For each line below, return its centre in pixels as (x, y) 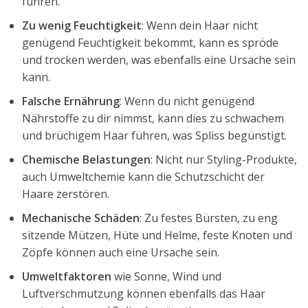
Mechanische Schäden (81, 218)
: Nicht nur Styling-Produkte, (224, 159)
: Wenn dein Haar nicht (200, 25)
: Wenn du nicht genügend (187, 101)
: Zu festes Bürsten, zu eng (209, 218)
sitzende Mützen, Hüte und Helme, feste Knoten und (157, 235)
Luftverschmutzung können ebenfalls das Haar (144, 293)
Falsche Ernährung (71, 101)
